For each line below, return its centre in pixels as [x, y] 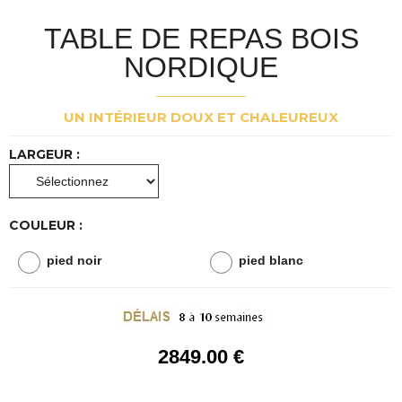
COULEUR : [46, 225]
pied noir [74, 260]
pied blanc [271, 260]
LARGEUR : [44, 154]
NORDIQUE [201, 68]
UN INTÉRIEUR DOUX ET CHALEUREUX [201, 118]
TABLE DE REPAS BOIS [201, 39]
